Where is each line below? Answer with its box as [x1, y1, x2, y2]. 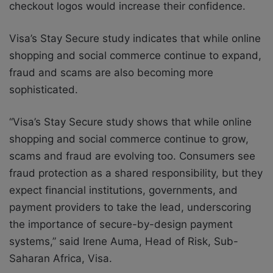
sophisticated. [9, 83, 78, 96]
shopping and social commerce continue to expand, [9, 49, 261, 62]
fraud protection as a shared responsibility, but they [9, 167, 263, 180]
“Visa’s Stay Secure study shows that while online [9, 116, 252, 129]
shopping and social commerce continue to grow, [9, 133, 249, 146]
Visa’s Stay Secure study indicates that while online [9, 32, 261, 45]
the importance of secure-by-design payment [9, 218, 233, 231]
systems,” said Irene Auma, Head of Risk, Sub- [9, 235, 238, 248]
